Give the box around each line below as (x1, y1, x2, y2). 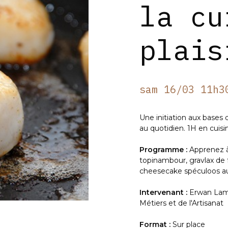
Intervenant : (139, 188, 189, 197)
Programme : (139, 145, 189, 154)
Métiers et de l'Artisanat (139, 198, 223, 208)
